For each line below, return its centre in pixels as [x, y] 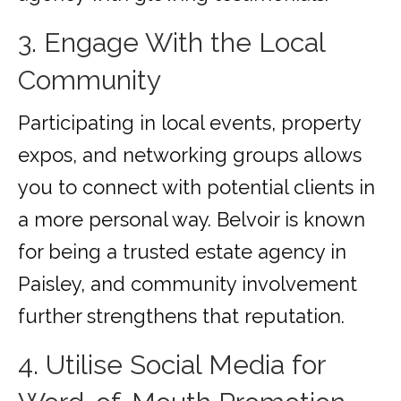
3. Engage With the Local [171, 43]
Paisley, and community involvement [188, 284]
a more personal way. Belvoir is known [192, 220]
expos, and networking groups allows [190, 155]
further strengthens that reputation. [181, 316]
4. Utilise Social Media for [171, 365]
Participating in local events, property [189, 123]
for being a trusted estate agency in [182, 252]
